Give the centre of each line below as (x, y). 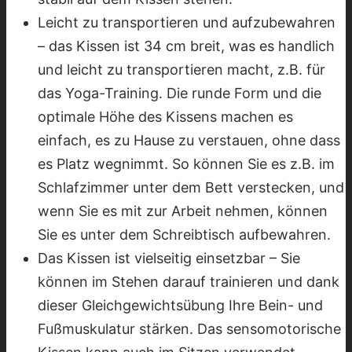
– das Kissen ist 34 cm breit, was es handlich (186, 46)
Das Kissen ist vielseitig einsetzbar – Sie (169, 258)
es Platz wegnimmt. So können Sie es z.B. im (186, 163)
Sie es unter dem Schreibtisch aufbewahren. (184, 234)
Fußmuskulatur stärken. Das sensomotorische (189, 328)
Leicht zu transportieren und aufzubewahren (187, 22)
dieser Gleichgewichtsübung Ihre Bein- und (180, 305)
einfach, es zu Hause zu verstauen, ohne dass (189, 140)
